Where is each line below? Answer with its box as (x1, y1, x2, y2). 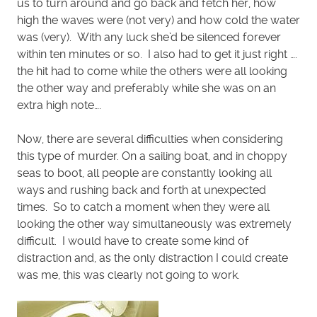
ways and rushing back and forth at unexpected (17, 183, 266, 197)
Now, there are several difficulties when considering (17, 132, 283, 146)
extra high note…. (17, 98, 101, 113)
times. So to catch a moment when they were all (17, 200, 270, 214)
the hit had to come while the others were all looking (17, 64, 287, 79)
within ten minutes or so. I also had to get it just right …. (17, 47, 297, 62)
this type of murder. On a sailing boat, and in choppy (17, 149, 287, 163)
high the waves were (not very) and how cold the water (17, 13, 300, 28)
